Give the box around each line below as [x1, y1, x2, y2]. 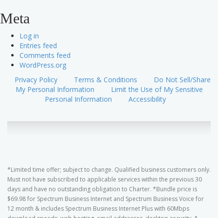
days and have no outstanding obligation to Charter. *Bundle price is [7, 185, 197, 193]
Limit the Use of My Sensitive [110, 85, 203, 94]
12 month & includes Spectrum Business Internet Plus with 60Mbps [7, 204, 189, 213]
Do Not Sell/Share [154, 75, 211, 84]
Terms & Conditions [74, 75, 137, 84]
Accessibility [128, 94, 166, 104]
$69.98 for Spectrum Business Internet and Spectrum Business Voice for [7, 195, 204, 203]
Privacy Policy [15, 75, 57, 84]
